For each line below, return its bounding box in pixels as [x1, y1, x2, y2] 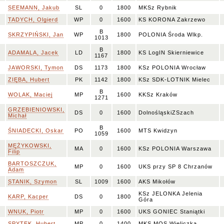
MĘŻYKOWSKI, [8, 142, 51, 148]
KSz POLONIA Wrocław [138, 64, 206, 70]
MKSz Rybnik [138, 4, 177, 10]
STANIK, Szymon [8, 178, 57, 184]
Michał [8, 112, 26, 118]
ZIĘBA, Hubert [8, 76, 49, 82]
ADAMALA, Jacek [8, 49, 58, 55]
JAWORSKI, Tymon [8, 64, 63, 70]
